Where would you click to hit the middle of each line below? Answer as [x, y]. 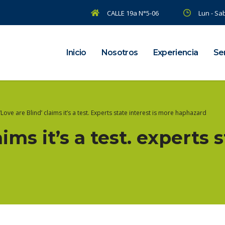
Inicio [76, 52]
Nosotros [120, 52]
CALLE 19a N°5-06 [133, 13]
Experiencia [176, 52]
